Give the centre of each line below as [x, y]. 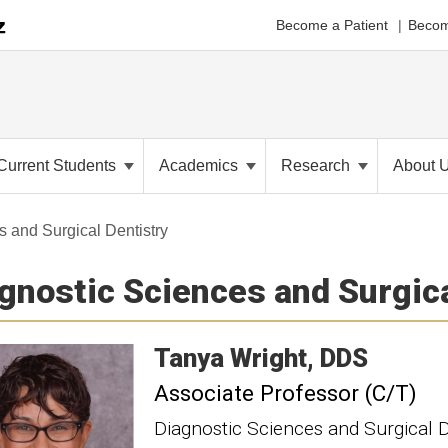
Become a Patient [332, 24]
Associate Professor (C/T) [285, 393]
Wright [268, 358]
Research [317, 165]
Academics [200, 165]
